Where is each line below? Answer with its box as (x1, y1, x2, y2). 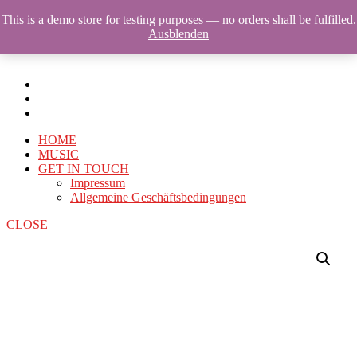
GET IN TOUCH (38, 162, 129, 175)
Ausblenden (148, 27, 209, 41)
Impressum (70, 176, 125, 190)
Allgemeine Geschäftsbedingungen (70, 190, 246, 204)
